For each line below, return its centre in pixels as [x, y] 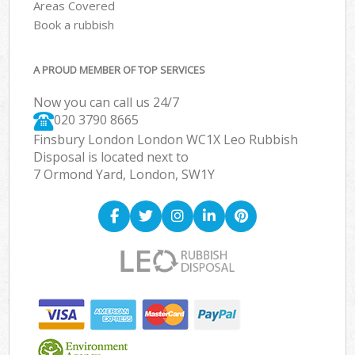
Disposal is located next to [111, 157]
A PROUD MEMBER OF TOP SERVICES [120, 70]
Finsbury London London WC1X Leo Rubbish [166, 140]
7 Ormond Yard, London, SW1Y [124, 175]
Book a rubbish [74, 24]
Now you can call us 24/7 [107, 103]
